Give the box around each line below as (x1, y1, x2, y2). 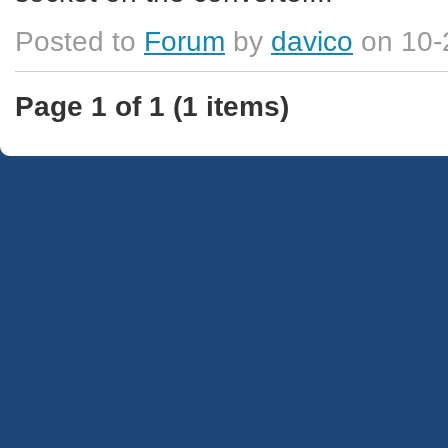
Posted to (15, 25, 144, 57)
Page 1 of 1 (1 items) (15, 90, 289, 122)
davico (271, 25, 353, 57)
